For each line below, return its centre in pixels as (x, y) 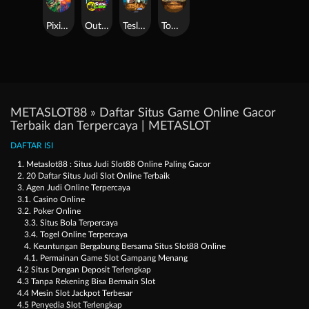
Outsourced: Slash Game (105, 27)
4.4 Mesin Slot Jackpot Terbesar (75, 293)
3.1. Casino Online (51, 200)
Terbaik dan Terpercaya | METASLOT (111, 127)
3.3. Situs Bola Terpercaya (71, 223)
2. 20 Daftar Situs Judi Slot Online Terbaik (93, 176)
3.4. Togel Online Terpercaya (76, 235)
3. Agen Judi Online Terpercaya (74, 188)
